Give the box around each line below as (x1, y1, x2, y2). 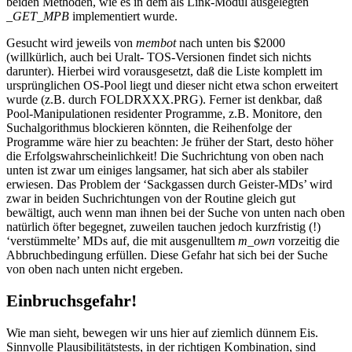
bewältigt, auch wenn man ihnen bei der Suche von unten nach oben (6, 205, 345, 219)
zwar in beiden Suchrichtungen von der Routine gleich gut (6, 191, 295, 205)
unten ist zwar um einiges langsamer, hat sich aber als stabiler (6, 163, 308, 177)
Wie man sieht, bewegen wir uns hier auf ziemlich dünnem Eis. (6, 325, 318, 339)
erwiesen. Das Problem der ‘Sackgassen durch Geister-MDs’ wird (6, 177, 332, 191)
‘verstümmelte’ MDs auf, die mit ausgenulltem (6, 233, 238, 247)
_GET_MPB (6, 9, 69, 23)
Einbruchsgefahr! (6, 291, 137, 311)
